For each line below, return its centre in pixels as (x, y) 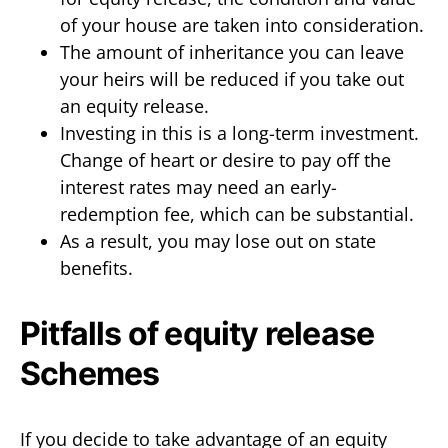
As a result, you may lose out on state (218, 240)
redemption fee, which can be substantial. (237, 213)
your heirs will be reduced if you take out (232, 78)
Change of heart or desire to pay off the (225, 159)
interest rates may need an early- (198, 186)
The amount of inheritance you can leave (232, 51)
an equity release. (134, 105)
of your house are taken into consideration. (242, 24)
